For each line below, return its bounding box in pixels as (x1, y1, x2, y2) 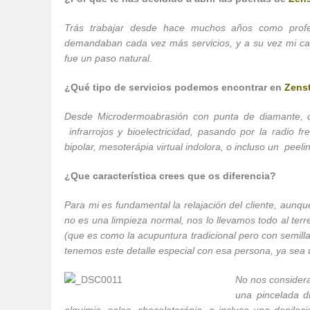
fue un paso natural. (64, 53, 152, 64)
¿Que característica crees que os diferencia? (64, 170, 276, 181)
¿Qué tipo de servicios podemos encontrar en (64, 82, 284, 93)
